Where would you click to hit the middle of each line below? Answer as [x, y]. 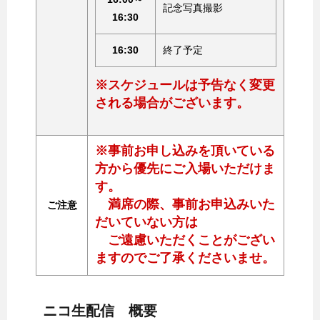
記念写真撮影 [193, 7]
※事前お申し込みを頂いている [185, 150]
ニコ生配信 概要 [100, 310]
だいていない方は [146, 222]
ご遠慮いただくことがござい [185, 240]
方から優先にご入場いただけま [185, 168]
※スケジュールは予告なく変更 [185, 85]
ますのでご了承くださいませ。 [185, 257]
